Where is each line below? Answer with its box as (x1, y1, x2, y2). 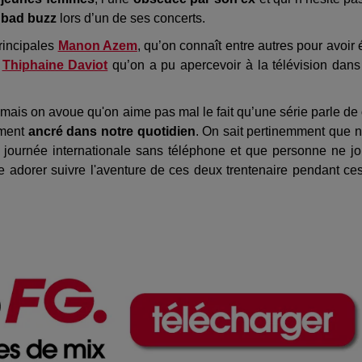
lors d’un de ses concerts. (57, 11, 205, 25)
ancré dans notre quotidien (27, 124, 196, 138)
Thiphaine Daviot (2, 57, 108, 72)
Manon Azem (57, 38, 137, 53)
